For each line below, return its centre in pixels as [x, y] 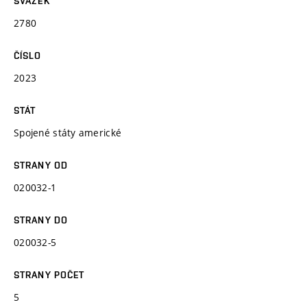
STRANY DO [41, 220]
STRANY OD [41, 165]
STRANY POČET [49, 274]
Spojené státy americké [68, 132]
